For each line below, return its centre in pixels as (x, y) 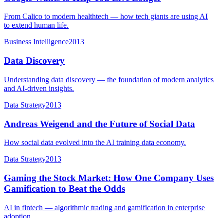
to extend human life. (36, 25)
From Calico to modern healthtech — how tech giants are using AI (106, 17)
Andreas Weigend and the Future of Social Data (100, 124)
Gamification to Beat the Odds (64, 189)
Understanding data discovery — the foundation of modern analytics (109, 79)
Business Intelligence (36, 42)
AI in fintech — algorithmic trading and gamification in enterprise (104, 207)
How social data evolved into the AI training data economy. (95, 143)
